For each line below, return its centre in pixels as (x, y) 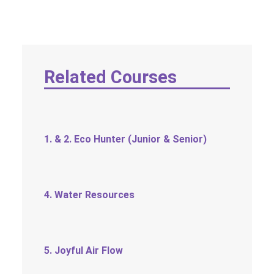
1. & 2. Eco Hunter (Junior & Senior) (125, 139)
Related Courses (110, 77)
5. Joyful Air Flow (83, 250)
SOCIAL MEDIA (43, 9)
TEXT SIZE (32, 31)
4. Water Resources (89, 195)
